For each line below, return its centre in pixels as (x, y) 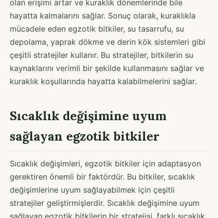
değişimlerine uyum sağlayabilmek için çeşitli (92, 190)
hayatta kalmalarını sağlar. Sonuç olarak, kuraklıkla (103, 15)
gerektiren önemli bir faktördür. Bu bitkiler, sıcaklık (102, 176)
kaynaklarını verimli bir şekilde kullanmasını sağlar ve (107, 68)
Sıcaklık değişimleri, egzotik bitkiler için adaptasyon (105, 163)
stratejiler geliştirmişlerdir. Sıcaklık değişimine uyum (105, 203)
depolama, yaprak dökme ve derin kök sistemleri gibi (108, 42)
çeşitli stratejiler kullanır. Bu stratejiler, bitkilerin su (101, 55)
